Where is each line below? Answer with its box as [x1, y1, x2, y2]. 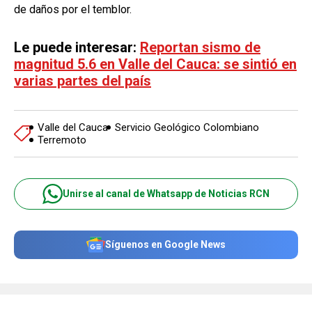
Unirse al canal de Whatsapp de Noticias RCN [63, 188, 270, 199]
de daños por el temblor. [14, 2, 132, 16]
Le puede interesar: [14, 38, 140, 56]
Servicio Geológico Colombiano [114, 120, 259, 134]
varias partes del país [14, 72, 151, 89]
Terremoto [37, 133, 86, 146]
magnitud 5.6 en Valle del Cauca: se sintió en [14, 55, 297, 72]
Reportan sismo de [140, 38, 260, 56]
